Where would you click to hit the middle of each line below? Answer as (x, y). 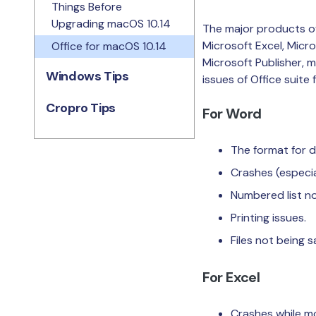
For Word (232, 114)
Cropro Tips (81, 108)
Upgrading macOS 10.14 (111, 24)
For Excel (231, 277)
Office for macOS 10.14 (109, 46)
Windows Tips (87, 76)
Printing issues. (268, 218)
